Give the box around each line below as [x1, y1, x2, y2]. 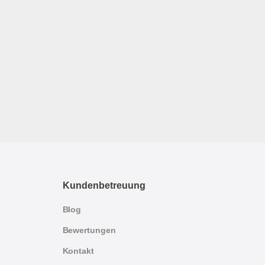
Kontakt [62, 245, 94, 256]
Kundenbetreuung [62, 180, 146, 190]
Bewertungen [62, 225, 116, 235]
